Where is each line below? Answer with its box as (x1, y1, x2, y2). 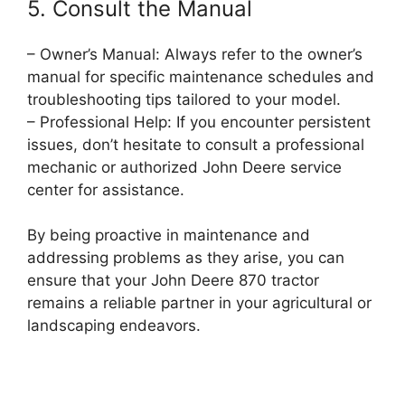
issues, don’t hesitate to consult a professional (27, 135, 364, 154)
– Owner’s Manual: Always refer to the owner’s (27, 44, 363, 63)
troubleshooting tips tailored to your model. (27, 89, 341, 108)
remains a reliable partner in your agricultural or (27, 294, 372, 313)
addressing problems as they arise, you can (27, 249, 344, 268)
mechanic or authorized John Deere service (27, 157, 342, 176)
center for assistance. (27, 180, 184, 199)
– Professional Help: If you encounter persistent (27, 112, 371, 131)
